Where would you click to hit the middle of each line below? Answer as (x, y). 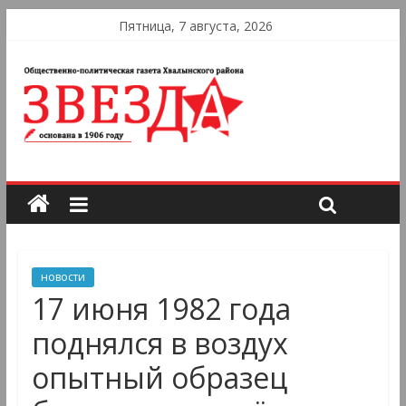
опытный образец (159, 378)
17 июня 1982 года (161, 309)
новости (63, 277)
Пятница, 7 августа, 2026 (196, 26)
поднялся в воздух (159, 343)
